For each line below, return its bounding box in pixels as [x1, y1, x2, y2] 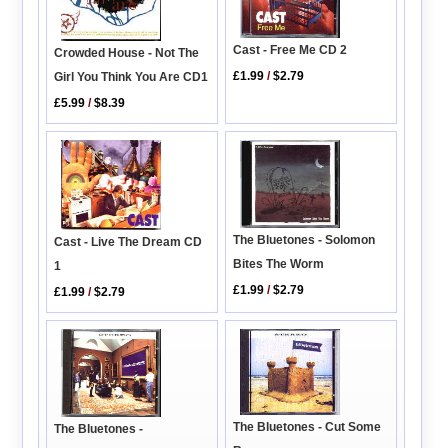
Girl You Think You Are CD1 [54, 70, 209, 85]
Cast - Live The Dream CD [54, 235, 203, 250]
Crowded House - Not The [54, 46, 200, 61]
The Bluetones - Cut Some [233, 420, 382, 434]
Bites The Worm [233, 256, 325, 271]
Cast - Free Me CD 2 [233, 42, 348, 57]
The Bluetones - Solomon [233, 232, 376, 247]
